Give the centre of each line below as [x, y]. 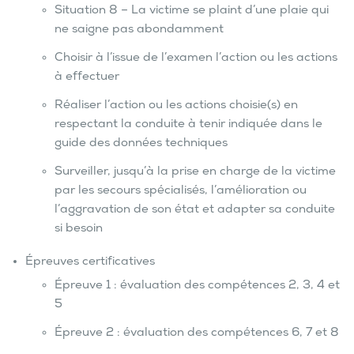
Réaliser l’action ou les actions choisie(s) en [176, 106]
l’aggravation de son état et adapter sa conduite [194, 211]
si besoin [78, 230]
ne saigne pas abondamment [139, 30]
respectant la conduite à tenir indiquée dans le [188, 125]
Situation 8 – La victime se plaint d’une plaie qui [191, 11]
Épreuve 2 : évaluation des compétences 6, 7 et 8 [196, 334]
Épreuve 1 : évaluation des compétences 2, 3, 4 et [197, 286]
